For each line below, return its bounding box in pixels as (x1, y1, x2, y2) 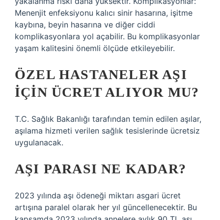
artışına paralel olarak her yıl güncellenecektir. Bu (15, 202, 197, 212)
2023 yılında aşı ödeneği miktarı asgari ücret (15, 191, 181, 200)
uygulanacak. (15, 137, 63, 147)
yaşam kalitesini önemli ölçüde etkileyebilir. (15, 43, 175, 53)
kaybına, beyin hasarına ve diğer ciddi (15, 20, 155, 29)
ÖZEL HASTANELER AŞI (15, 67, 187, 82)
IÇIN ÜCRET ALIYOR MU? (15, 84, 199, 100)
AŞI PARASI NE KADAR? (15, 161, 186, 176)
